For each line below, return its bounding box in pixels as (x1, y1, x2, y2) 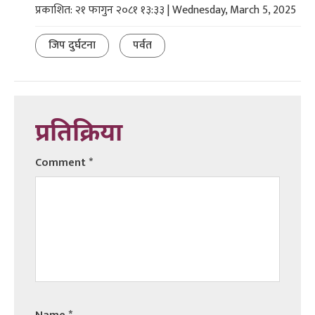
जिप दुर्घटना (49, 35, 96, 55)
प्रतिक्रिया (35, 118, 122, 150)
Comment (35, 153, 89, 172)
